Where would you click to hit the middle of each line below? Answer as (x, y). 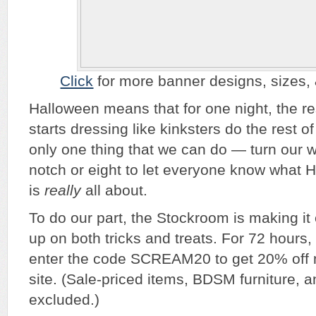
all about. (114, 190)
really (63, 190)
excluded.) (64, 299)
